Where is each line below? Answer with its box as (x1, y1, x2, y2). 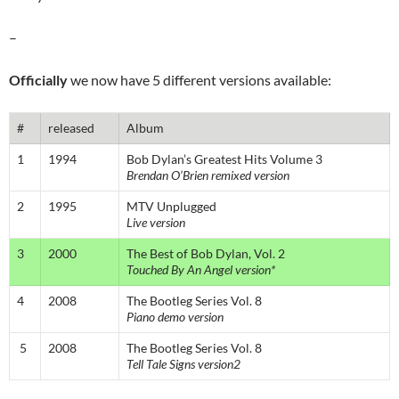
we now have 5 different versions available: (68, 71, 331, 89)
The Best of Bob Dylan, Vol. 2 (126, 246, 285, 262)
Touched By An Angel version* (126, 262, 275, 278)
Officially (9, 71, 68, 89)
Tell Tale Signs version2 (126, 356, 240, 372)
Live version (126, 215, 185, 231)
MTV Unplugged (126, 199, 216, 215)
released (48, 120, 94, 136)
